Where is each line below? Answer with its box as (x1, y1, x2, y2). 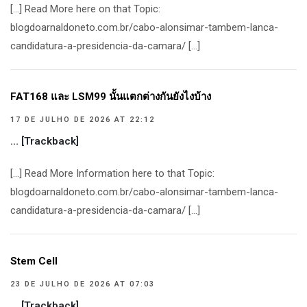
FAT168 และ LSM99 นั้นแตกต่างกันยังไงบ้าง (10, 90, 211, 103)
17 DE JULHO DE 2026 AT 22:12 (10, 115, 155, 124)
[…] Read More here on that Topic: (10, 3, 160, 15)
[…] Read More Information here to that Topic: (10, 167, 214, 180)
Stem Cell (10, 255, 58, 267)
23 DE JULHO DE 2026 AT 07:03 (10, 280, 155, 288)
